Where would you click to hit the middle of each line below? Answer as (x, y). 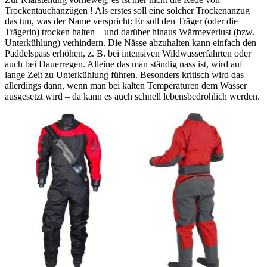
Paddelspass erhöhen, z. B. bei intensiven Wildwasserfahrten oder (128, 53)
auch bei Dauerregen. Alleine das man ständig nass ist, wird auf (124, 64)
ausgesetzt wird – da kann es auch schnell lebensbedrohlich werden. (132, 96)
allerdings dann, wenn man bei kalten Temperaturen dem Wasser (126, 85)
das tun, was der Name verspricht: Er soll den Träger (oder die (121, 21)
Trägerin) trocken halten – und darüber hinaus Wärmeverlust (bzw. (130, 32)
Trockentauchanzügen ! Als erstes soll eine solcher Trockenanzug (127, 10)
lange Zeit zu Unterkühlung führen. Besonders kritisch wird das (124, 74)
